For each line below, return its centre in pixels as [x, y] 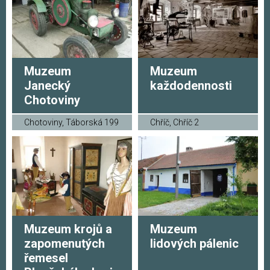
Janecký [47, 85]
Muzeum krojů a [68, 229]
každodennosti [191, 85]
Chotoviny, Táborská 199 [71, 122]
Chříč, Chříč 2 [174, 122]
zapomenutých [64, 244]
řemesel [46, 258]
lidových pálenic [194, 244]
